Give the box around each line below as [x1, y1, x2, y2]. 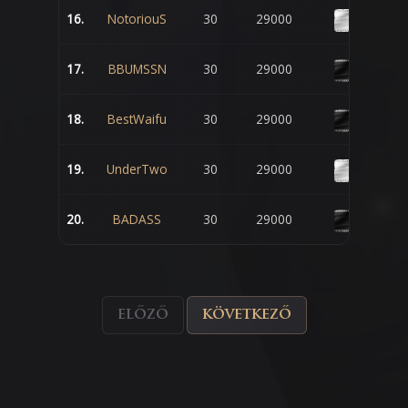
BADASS [113, 210, 161, 229]
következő [201, 308, 291, 323]
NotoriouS [107, 10, 167, 28]
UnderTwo [107, 160, 168, 178]
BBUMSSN [107, 60, 167, 78]
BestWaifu [107, 110, 167, 128]
